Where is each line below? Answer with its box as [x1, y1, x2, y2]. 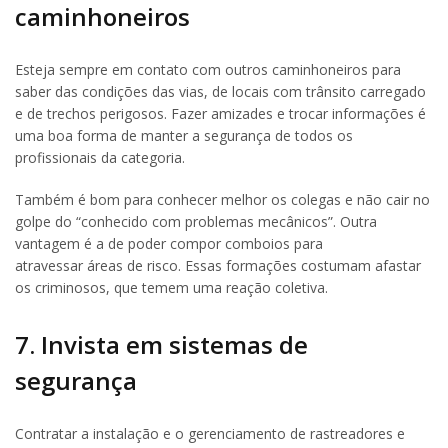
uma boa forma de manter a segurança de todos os [15, 125, 353, 145]
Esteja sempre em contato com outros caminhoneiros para [15, 59, 401, 79]
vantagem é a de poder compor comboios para [15, 233, 323, 253]
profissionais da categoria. [15, 147, 185, 167]
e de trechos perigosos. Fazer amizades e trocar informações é [15, 103, 426, 123]
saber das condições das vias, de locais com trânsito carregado [15, 81, 426, 101]
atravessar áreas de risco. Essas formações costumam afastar [15, 255, 421, 275]
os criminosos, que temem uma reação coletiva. [15, 277, 328, 297]
